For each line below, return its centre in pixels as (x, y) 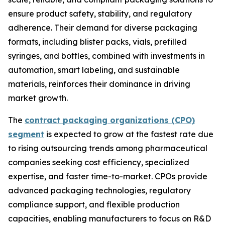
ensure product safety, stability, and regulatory (100, 13)
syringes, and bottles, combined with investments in (106, 55)
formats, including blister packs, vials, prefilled (97, 41)
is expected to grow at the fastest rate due (129, 134)
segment (26, 134)
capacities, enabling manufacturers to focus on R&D (109, 218)
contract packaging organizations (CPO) (110, 120)
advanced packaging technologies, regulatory (99, 190)
